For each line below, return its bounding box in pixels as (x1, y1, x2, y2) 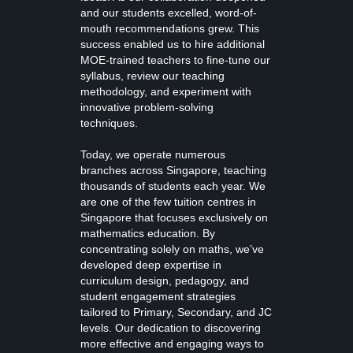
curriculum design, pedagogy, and (80, 274, 249, 287)
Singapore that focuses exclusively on (80, 211, 268, 224)
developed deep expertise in (80, 258, 221, 271)
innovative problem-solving (80, 101, 214, 113)
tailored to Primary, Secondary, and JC (80, 306, 272, 318)
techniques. (80, 117, 138, 129)
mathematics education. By (80, 227, 215, 240)
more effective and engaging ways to (80, 337, 264, 350)
